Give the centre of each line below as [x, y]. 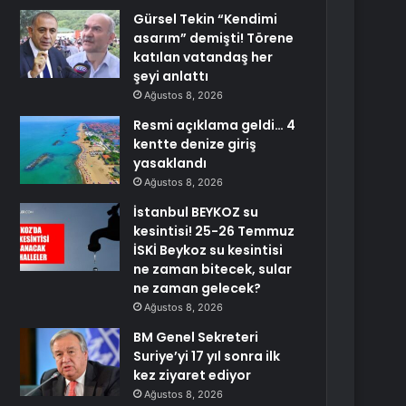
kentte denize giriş [195, 144]
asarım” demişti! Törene [214, 38]
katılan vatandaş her [203, 57]
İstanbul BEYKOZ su [196, 212]
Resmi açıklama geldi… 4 [215, 125]
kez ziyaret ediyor [193, 375]
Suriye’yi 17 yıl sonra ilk [207, 356]
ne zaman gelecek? [198, 288]
